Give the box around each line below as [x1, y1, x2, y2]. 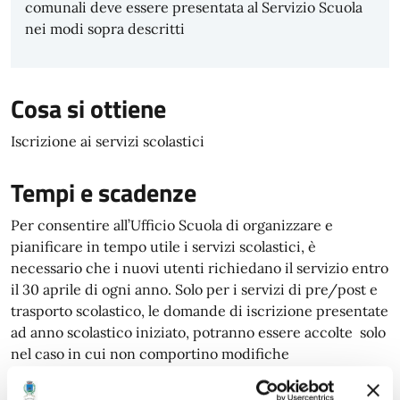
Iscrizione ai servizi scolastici [11, 132, 204, 150]
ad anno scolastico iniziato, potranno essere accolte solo [11, 323, 386, 341]
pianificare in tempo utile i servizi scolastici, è [11, 237, 316, 255]
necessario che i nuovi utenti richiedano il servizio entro [11, 259, 388, 277]
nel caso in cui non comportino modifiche [11, 345, 289, 362]
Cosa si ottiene [11, 89, 166, 128]
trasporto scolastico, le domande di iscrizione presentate [11, 302, 388, 320]
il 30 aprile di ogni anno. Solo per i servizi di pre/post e [11, 280, 378, 298]
